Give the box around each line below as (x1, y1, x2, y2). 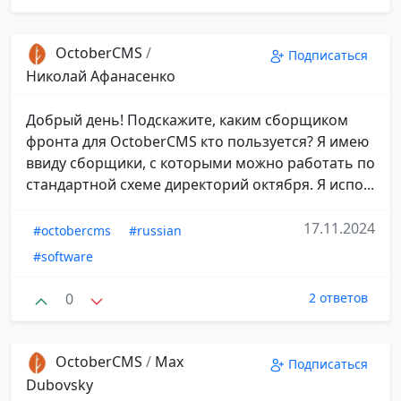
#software (33, 247, 93, 265)
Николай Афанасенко (26, 65, 175, 86)
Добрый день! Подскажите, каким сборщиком (26, 109, 348, 130)
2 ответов (309, 288, 368, 306)
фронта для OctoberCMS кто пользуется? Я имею (26, 131, 369, 151)
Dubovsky (26, 375, 93, 396)
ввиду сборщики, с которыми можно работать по (26, 152, 375, 173)
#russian (129, 221, 182, 239)
